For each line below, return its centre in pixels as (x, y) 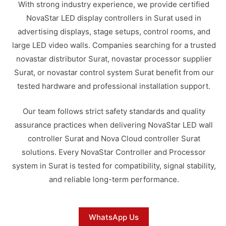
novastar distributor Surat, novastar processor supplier (114, 59)
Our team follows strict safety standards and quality (114, 111)
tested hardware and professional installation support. (114, 86)
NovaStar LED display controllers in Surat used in (114, 18)
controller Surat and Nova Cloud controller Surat (114, 138)
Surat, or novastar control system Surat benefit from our (114, 73)
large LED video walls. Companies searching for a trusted (114, 45)
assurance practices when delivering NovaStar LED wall (114, 125)
